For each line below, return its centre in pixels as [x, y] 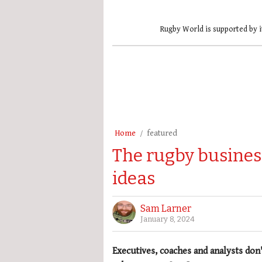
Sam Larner [166, 208]
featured [162, 133]
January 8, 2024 [168, 219]
